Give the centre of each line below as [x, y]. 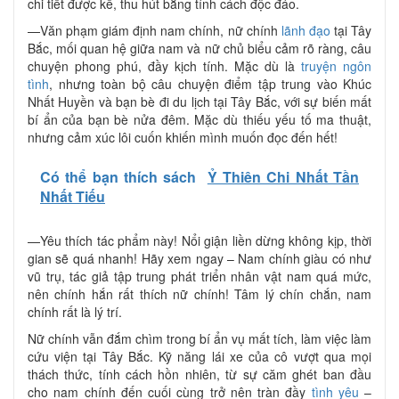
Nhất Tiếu [73, 197]
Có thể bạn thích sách [118, 177]
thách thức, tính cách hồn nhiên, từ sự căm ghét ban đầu [199, 375]
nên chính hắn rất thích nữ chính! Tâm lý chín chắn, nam [199, 294]
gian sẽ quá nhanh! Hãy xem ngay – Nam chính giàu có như [199, 259]
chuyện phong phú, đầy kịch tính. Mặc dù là [164, 66]
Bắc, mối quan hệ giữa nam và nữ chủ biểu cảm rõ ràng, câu [199, 49]
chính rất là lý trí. [75, 312]
